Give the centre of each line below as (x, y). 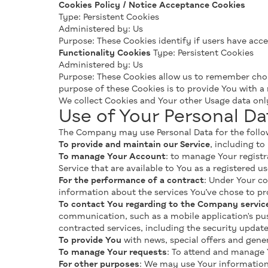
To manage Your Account (112, 157)
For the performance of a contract (131, 181)
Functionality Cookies (105, 53)
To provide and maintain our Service (134, 145)
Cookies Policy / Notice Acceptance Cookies (152, 5)
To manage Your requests (113, 252)
